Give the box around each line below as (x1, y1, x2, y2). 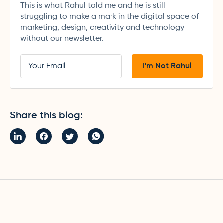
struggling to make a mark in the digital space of (20, 13, 199, 21)
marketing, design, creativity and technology (20, 24, 184, 32)
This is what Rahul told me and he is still (20, 2, 165, 10)
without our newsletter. (20, 35, 104, 43)
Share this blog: (10, 111, 83, 121)
